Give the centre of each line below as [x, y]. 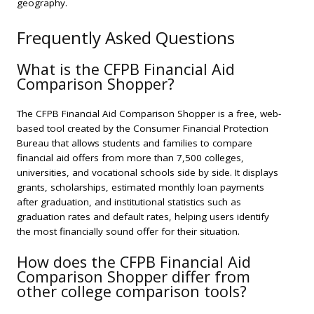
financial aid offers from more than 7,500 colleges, [130, 158]
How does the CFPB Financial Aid [134, 261]
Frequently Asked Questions [126, 38]
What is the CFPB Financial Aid [126, 69]
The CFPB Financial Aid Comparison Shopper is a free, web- [149, 114]
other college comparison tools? [132, 291]
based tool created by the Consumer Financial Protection [143, 129]
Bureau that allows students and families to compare [135, 143]
